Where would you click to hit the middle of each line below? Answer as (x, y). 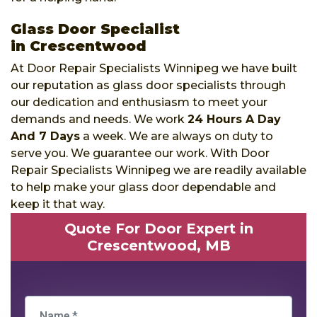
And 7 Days (45, 136)
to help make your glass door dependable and (143, 187)
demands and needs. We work (99, 119)
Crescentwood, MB (158, 245)
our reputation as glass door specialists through (148, 85)
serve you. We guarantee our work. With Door (140, 153)
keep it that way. (58, 204)
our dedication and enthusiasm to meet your (139, 102)
